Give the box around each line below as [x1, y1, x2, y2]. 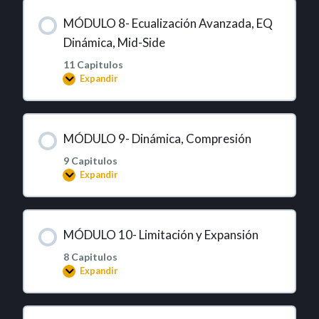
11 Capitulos [63, 58, 123, 70]
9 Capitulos [63, 154, 117, 167]
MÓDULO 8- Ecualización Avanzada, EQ [63, 15, 273, 31]
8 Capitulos [63, 250, 117, 263]
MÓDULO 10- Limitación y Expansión [63, 226, 258, 242]
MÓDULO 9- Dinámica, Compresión [63, 130, 251, 146]
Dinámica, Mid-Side [63, 34, 165, 50]
